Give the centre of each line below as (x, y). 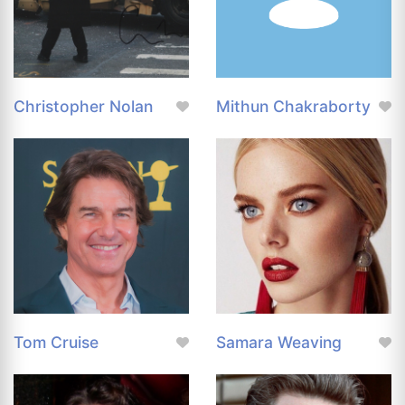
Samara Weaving (279, 343)
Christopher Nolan (83, 107)
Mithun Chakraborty (293, 107)
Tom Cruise (56, 343)
